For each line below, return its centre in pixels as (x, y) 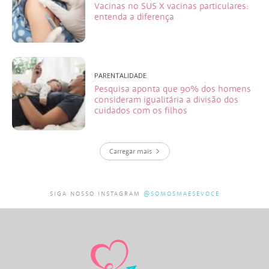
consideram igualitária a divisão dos (167, 99)
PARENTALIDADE (121, 75)
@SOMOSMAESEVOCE (181, 194)
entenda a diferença (134, 17)
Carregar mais (130, 151)
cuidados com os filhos (141, 110)
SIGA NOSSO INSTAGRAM (96, 194)
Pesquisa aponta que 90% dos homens (173, 88)
